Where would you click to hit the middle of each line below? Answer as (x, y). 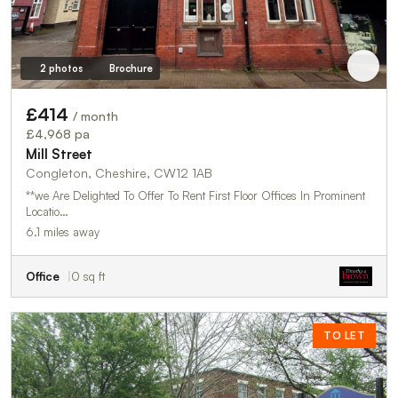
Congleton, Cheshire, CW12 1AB (119, 172)
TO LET (344, 335)
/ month (96, 115)
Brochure (131, 68)
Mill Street (59, 154)
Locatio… (47, 211)
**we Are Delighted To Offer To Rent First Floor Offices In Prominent (117, 195)
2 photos (61, 68)
